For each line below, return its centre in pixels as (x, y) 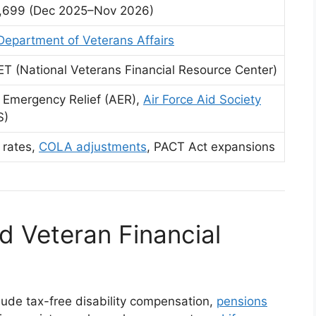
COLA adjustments (93, 147)
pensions (242, 301)
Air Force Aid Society (202, 99)
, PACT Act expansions (211, 147)
